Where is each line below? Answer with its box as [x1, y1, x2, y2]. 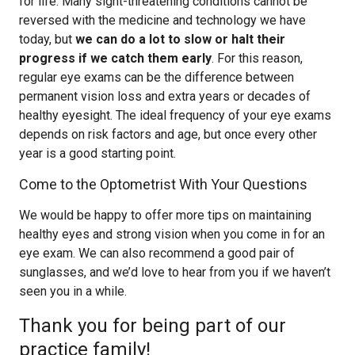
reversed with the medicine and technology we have [19, 13, 306, 28]
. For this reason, [212, 51, 303, 66]
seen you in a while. [19, 284, 127, 299]
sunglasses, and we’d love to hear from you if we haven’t [19, 265, 330, 280]
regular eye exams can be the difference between [19, 70, 294, 85]
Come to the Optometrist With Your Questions [19, 176, 307, 193]
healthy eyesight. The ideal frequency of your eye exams [19, 108, 331, 123]
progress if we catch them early [19, 51, 212, 66]
